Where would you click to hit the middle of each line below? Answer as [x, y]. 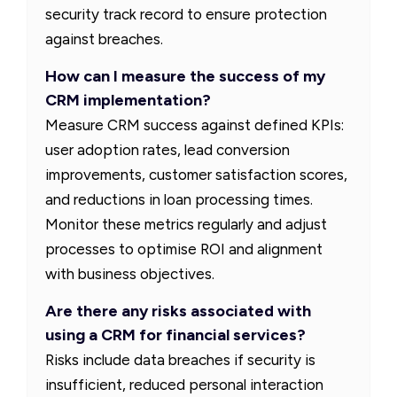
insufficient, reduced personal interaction [184, 384]
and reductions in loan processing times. [179, 199]
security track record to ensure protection [186, 14]
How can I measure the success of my [185, 76]
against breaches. [104, 39]
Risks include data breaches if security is [180, 359]
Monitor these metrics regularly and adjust [186, 224]
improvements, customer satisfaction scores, [196, 174]
